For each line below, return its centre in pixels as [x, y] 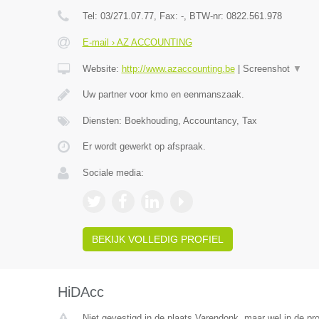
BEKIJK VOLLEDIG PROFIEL [157, 239]
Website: [102, 69]
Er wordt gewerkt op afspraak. [144, 146]
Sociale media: [113, 173]
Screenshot [267, 69]
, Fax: [167, 16]
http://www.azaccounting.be [178, 69]
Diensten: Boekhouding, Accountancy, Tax [169, 121]
